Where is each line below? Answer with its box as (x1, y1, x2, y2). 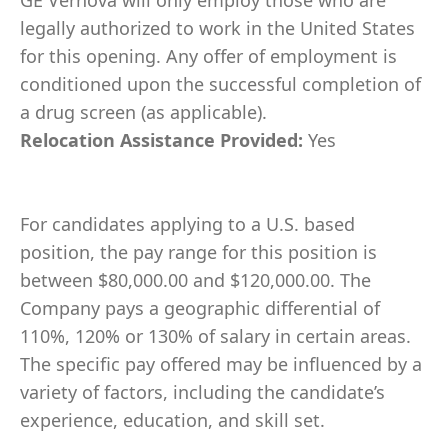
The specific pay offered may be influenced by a (20, 352, 422, 376)
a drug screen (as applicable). (20, 100, 267, 124)
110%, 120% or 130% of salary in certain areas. (20, 324, 411, 348)
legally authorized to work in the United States (20, 16, 415, 40)
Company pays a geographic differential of (20, 296, 380, 320)
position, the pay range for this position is (20, 240, 377, 264)
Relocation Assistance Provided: (20, 128, 308, 152)
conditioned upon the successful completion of (20, 72, 421, 96)
